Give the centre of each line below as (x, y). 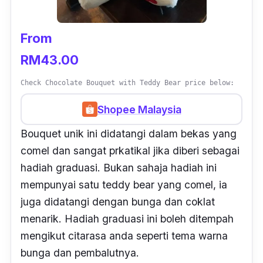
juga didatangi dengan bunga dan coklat (118, 202)
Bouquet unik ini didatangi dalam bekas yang (129, 134)
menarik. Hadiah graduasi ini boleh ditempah (127, 219)
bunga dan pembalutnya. (80, 253)
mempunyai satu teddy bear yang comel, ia (124, 185)
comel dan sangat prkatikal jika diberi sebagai (130, 151)
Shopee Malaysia (139, 109)
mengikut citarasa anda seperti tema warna (124, 236)
